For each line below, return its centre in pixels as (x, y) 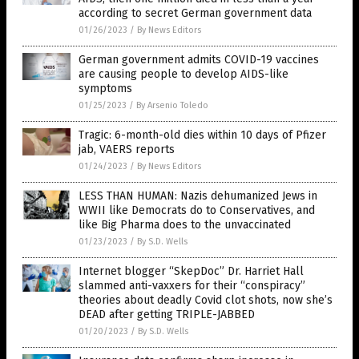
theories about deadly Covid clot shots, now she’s (206, 301)
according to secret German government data (195, 14)
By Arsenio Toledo (172, 106)
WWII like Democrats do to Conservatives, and (197, 211)
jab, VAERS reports (127, 150)
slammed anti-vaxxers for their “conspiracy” (192, 286)
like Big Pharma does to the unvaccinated (185, 225)
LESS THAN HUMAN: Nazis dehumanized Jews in (198, 196)
